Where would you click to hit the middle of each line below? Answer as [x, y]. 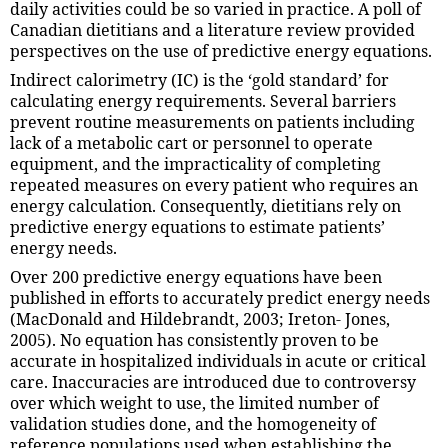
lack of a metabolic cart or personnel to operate [191, 142]
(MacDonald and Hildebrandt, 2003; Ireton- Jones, [200, 318]
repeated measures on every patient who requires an [214, 184]
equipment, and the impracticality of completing [195, 163]
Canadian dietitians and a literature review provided [212, 29]
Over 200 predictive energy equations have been [196, 276]
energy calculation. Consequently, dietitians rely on [205, 205]
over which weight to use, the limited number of [194, 402]
